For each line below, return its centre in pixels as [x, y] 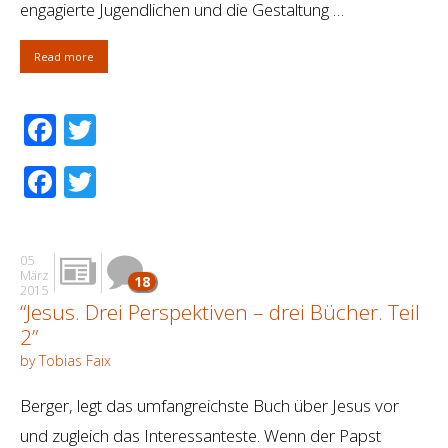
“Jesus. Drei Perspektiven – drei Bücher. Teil [220, 312]
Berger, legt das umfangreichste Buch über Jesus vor [209, 406]
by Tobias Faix [65, 361]
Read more [64, 57]
